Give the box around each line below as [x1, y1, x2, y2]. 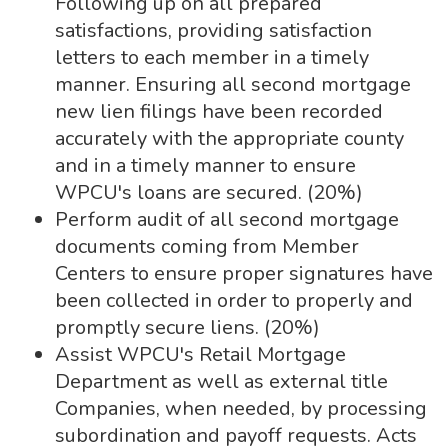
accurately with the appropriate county [55, 125, 404, 152]
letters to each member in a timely [55, 44, 369, 71]
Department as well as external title [55, 368, 388, 395]
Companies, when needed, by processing [55, 395, 427, 422]
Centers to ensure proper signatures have [55, 260, 433, 287]
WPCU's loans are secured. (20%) [55, 179, 363, 206]
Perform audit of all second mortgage [55, 206, 399, 233]
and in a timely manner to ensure [55, 152, 356, 179]
